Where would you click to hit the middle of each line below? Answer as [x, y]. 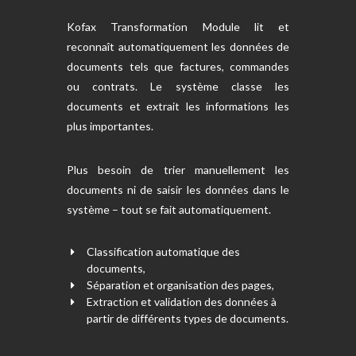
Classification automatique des [163, 252]
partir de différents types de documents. [187, 318]
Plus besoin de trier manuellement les [178, 170]
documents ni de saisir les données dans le [178, 190]
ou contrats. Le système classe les [178, 86]
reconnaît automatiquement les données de [178, 46]
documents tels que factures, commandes [178, 66]
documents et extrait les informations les [178, 106]
